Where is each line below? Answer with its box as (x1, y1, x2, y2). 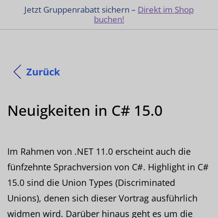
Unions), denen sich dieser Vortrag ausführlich (7, 192, 198, 204)
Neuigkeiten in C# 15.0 (7, 100, 163, 120)
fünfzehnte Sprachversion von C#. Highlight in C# (7, 161, 209, 173)
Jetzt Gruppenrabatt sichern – (24, 4, 138, 15)
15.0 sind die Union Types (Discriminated (7, 176, 175, 188)
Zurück (26, 65, 60, 78)
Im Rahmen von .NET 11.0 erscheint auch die (7, 145, 191, 157)
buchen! (94, 14, 124, 25)
